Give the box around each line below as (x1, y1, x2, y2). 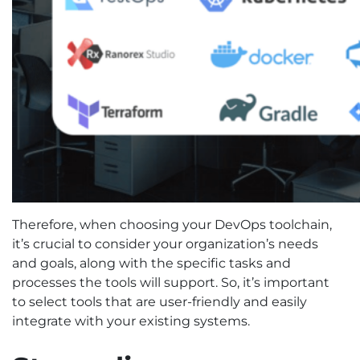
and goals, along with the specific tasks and (12, 256, 291, 272)
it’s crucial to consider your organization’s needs (12, 236, 318, 252)
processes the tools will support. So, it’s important (12, 275, 329, 291)
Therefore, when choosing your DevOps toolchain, (12, 217, 332, 233)
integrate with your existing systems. (12, 313, 250, 329)
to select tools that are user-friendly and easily (12, 294, 307, 310)
